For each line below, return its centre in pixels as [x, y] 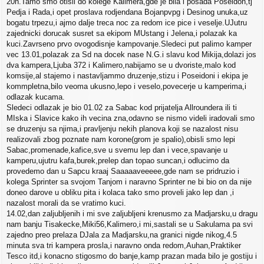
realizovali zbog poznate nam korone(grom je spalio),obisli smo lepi [121, 140]
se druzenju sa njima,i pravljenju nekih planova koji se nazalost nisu [122, 129]
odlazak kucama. [36, 97]
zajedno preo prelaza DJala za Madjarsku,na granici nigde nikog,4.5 [122, 235]
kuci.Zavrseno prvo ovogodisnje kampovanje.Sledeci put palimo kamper [129, 44]
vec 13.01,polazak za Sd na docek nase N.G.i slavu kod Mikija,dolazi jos [131, 55]
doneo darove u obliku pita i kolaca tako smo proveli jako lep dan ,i [120, 193]
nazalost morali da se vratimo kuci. [66, 203]
